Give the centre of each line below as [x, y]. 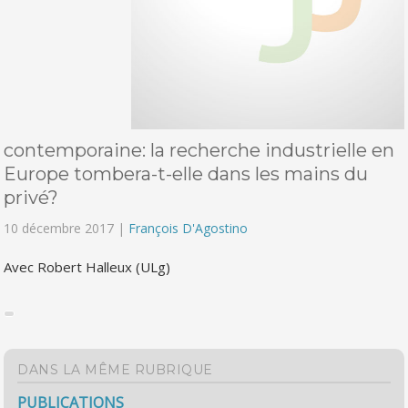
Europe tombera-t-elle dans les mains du [186, 173]
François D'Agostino [189, 228]
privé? [31, 197]
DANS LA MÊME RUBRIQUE [115, 369]
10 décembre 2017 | [66, 228]
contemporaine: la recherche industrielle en [199, 150]
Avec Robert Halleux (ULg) [87, 266]
